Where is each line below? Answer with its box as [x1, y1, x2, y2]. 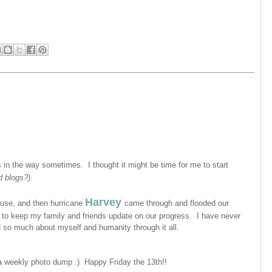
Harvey [85, 195, 121, 208]
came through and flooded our [124, 198, 229, 208]
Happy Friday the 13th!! [84, 257, 167, 267]
